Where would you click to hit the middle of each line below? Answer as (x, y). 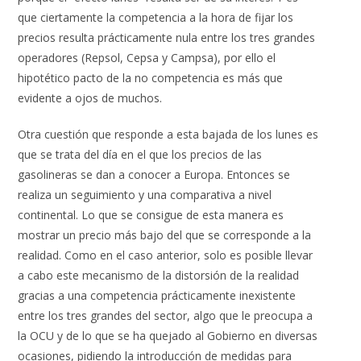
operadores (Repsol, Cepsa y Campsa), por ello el (147, 58)
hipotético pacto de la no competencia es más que (151, 78)
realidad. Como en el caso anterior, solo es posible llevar (166, 255)
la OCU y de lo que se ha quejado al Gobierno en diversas (168, 336)
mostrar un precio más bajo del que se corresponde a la (165, 235)
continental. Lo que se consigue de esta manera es (151, 215)
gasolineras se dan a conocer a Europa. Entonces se (154, 175)
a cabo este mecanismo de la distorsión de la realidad (159, 276)
